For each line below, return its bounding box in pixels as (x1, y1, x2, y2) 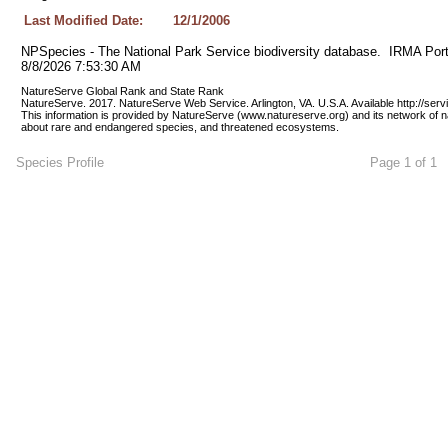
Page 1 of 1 (369, 154, 437, 170)
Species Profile (15, 154, 104, 170)
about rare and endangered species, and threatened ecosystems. (20, 121, 339, 133)
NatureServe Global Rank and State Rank (20, 85, 227, 97)
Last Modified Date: (23, 13, 143, 28)
